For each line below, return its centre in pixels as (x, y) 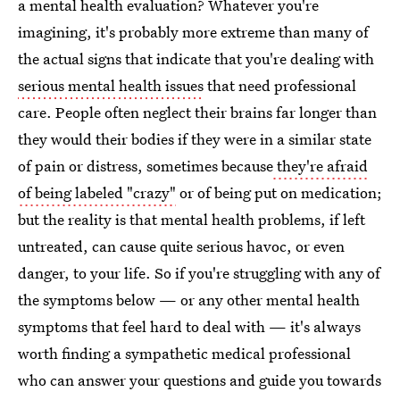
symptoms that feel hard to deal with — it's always (189, 326)
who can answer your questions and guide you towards (200, 380)
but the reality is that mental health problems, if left (192, 219)
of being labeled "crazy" (97, 192)
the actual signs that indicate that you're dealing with (196, 58)
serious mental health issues (111, 85)
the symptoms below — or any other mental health (189, 300)
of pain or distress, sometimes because (146, 166)
